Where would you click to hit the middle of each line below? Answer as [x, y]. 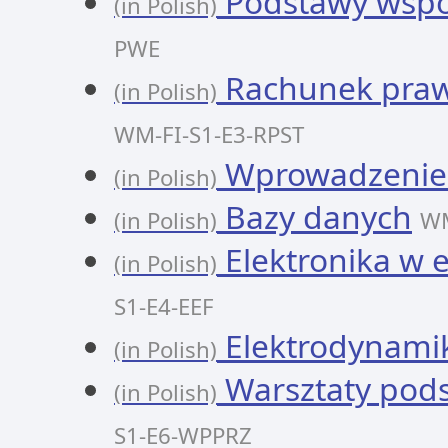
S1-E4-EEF [164, 306]
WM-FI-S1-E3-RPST [209, 134]
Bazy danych [314, 216]
